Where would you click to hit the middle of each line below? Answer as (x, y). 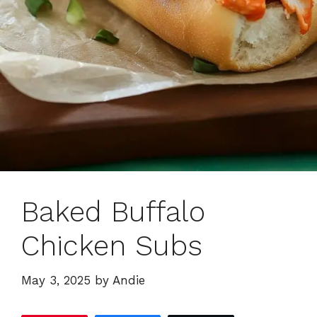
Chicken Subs (112, 246)
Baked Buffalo (113, 212)
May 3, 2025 (56, 280)
